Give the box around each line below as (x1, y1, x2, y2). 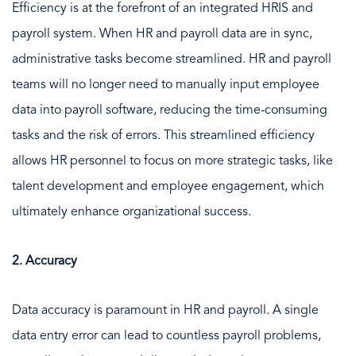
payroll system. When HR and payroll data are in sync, (12, 27, 312, 41)
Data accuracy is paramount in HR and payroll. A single (12, 304, 319, 317)
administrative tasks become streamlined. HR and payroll (12, 52, 331, 66)
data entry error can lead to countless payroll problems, (12, 329, 321, 342)
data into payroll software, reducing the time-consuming (12, 103, 327, 117)
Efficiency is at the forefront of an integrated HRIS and (12, 2, 313, 15)
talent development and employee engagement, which (12, 180, 324, 193)
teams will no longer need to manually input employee (12, 78, 319, 91)
